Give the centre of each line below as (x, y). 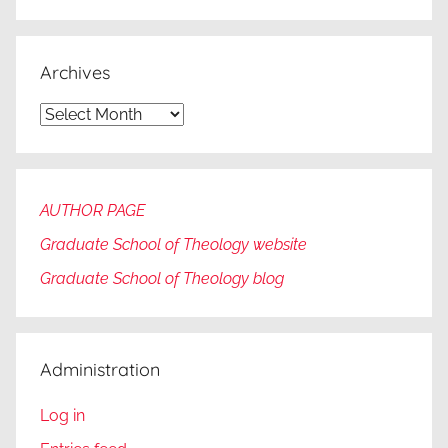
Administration (100, 370)
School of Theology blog (196, 279)
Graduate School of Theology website (173, 244)
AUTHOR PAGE (92, 210)
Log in (62, 415)
